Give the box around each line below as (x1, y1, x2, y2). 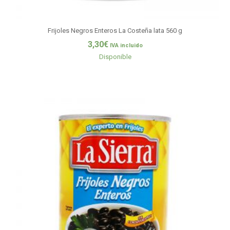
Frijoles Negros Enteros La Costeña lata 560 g (48, 26, 182, 34)
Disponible (99, 53, 131, 61)
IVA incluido (109, 42, 143, 49)
